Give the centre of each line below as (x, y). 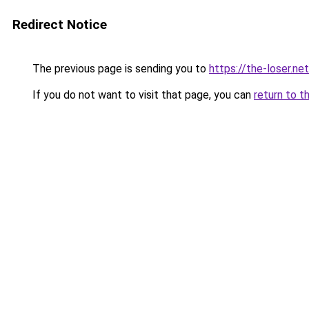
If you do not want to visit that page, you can (142, 95)
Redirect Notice (60, 24)
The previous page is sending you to (119, 69)
